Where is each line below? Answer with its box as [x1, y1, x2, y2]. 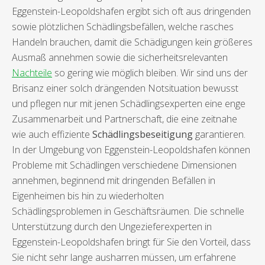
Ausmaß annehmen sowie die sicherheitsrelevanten [12, 51, 228, 64]
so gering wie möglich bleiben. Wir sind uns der [52, 66, 248, 80]
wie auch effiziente [12, 128, 92, 141]
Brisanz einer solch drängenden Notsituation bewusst [12, 82, 238, 95]
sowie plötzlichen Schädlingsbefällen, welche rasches [12, 20, 234, 34]
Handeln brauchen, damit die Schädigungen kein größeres [12, 35, 253, 49]
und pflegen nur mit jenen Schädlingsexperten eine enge [12, 97, 245, 111]
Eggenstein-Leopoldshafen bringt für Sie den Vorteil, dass [12, 235, 251, 249]
